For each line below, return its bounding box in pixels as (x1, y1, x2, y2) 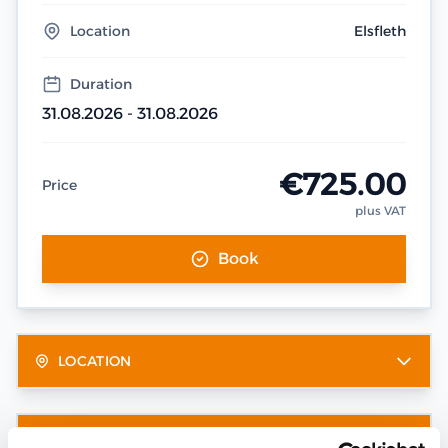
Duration (70, 75, 132, 93)
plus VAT (355, 203, 406, 218)
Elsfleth (354, 22, 406, 40)
